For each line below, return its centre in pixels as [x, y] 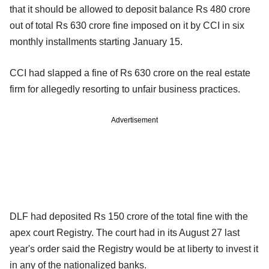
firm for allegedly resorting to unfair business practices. [125, 89]
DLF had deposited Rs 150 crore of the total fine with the [129, 216]
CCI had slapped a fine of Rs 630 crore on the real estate [130, 73]
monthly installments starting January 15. [96, 41]
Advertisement [134, 120]
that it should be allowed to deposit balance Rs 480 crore [130, 9]
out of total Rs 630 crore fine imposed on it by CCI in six [127, 25]
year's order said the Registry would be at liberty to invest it [134, 249]
